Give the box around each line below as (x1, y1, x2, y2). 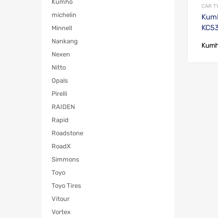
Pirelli (52, 90, 67, 98)
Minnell (52, 24, 72, 32)
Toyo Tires (52, 182, 81, 190)
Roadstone (52, 129, 83, 137)
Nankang (52, 37, 78, 45)
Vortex (52, 208, 71, 216)
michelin (52, 11, 76, 19)
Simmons (52, 156, 79, 163)
